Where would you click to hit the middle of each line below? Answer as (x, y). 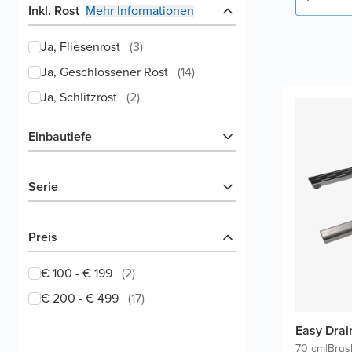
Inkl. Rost (54, 11)
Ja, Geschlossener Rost (104, 72)
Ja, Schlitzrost (79, 97)
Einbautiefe (60, 136)
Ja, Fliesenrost (81, 47)
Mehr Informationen (140, 11)
